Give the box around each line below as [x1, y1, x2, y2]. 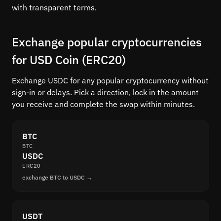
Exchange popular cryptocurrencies [12, 34, 202, 50]
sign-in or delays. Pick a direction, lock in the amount [12, 87, 199, 98]
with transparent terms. [12, 2, 97, 13]
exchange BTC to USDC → [22, 174, 92, 182]
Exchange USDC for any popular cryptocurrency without [12, 75, 209, 86]
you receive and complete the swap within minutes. [12, 99, 195, 110]
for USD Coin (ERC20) [12, 52, 126, 68]
